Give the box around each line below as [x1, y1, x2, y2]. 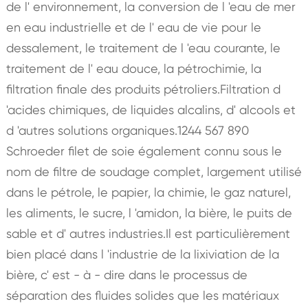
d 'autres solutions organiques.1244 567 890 [5, 122, 249, 137]
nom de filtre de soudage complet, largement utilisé [5, 164, 302, 179]
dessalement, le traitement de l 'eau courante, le [5, 40, 280, 55]
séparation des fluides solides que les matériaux [5, 287, 279, 302]
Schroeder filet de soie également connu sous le [5, 143, 282, 158]
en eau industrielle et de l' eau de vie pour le [5, 19, 261, 34]
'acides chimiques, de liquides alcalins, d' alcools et [5, 102, 296, 117]
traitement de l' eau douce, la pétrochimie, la [5, 60, 261, 76]
